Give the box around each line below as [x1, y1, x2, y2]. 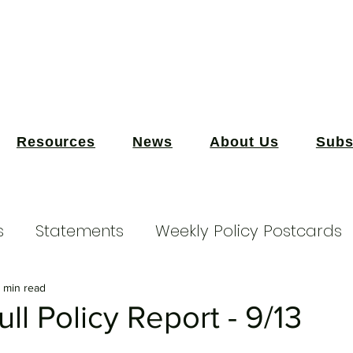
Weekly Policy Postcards [155, 220, 342, 242]
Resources [16, 134, 96, 150]
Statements [35, 220, 124, 242]
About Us [210, 134, 279, 150]
